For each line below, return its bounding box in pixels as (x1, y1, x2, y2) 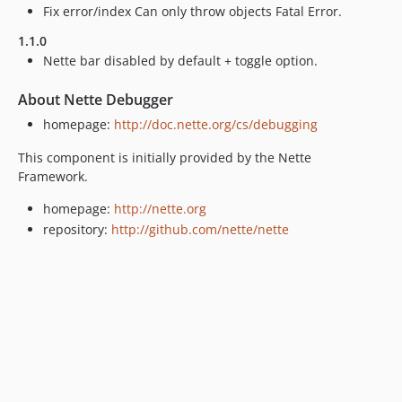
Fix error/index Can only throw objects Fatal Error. (43, 2, 342, 20)
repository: (43, 221, 111, 239)
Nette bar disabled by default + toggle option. (43, 51, 318, 69)
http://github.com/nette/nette (111, 221, 289, 239)
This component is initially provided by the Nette (18, 148, 311, 166)
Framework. (18, 167, 88, 185)
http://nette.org (114, 199, 206, 217)
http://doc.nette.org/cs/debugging (114, 115, 318, 133)
